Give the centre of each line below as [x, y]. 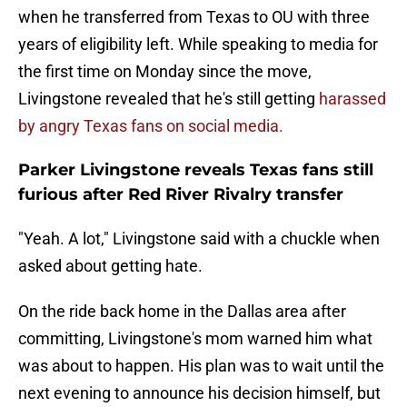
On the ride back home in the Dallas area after [182, 312]
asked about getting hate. [110, 266]
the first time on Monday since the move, [165, 72]
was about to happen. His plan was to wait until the [201, 366]
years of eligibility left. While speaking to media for [198, 45]
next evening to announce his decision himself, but [199, 393]
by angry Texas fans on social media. [151, 126]
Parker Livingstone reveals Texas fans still [196, 170]
